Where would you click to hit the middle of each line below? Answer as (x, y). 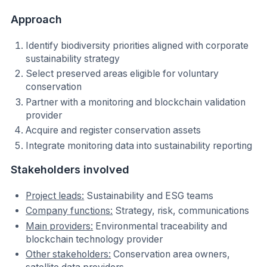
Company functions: (69, 211)
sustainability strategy (73, 58)
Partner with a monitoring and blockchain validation (136, 102)
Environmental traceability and (160, 226)
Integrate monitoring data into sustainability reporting (139, 146)
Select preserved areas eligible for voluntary (122, 74)
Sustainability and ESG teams (149, 195)
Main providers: (60, 226)
